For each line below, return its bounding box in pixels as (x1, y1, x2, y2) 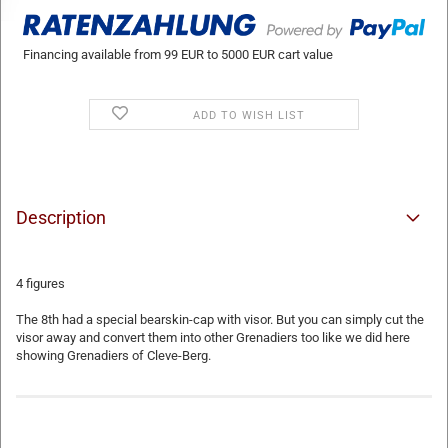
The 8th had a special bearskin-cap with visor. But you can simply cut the (16, 311, 424, 327)
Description (16, 206, 106, 228)
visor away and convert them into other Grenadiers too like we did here (16, 329, 410, 345)
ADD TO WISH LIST (192, 108, 305, 122)
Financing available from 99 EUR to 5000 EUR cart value (22, 46, 333, 62)
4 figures (16, 275, 65, 291)
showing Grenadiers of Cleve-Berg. (16, 347, 211, 363)
